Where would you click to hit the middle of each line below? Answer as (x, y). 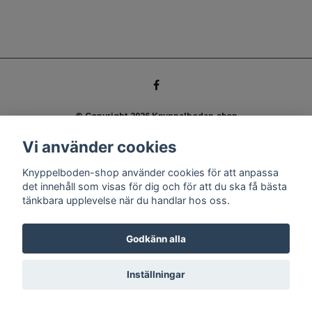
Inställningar (156, 275)
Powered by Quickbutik (156, 135)
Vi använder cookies (100, 147)
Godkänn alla (156, 239)
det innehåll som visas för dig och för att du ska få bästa (155, 186)
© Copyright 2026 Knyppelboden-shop (156, 116)
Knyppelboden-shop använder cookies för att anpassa (150, 172)
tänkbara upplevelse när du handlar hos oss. (126, 200)
